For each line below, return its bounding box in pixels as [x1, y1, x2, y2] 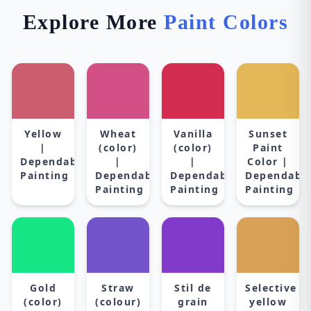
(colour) [95, 295, 141, 308]
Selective [245, 281, 297, 294]
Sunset [249, 127, 287, 140]
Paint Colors [164, 10, 289, 33]
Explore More [22, 10, 165, 33]
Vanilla [173, 127, 213, 140]
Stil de [174, 281, 212, 294]
